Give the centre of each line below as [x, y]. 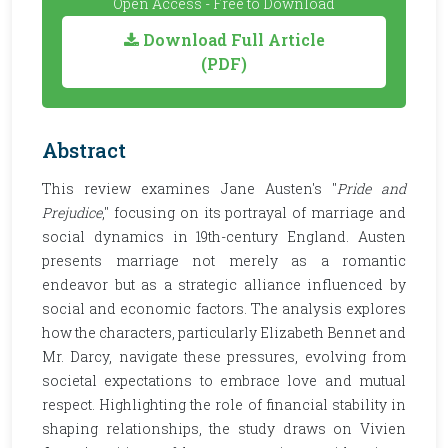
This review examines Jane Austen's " [189, 188]
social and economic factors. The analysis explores [224, 308]
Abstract [84, 150]
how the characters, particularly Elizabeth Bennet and [224, 332]
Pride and [371, 188]
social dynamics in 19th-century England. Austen [224, 236]
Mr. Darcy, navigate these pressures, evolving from [224, 356]
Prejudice [72, 212]
